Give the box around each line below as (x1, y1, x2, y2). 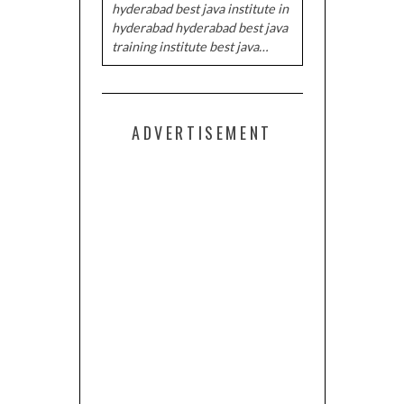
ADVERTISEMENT (132, 120, 272, 144)
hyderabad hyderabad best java (111, 19, 288, 35)
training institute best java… (111, 38, 268, 54)
